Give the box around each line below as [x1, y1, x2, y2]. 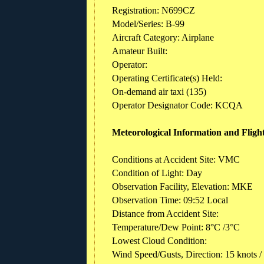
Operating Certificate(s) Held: [112, 72, 222, 83]
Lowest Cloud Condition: [112, 235, 209, 246]
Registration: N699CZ [112, 5, 195, 15]
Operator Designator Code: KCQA [112, 100, 243, 110]
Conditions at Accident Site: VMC [112, 154, 240, 164]
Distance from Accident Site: [112, 208, 219, 219]
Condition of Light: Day [112, 167, 202, 178]
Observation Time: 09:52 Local [112, 194, 228, 205]
